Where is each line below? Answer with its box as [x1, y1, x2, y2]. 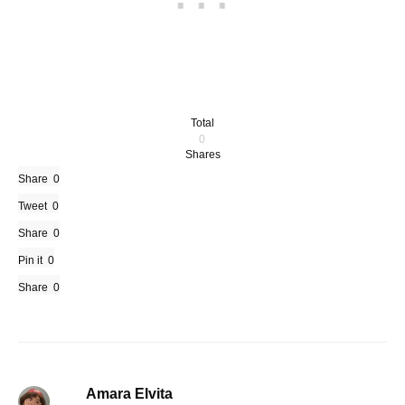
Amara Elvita [85, 385, 173, 401]
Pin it [18, 253, 42, 267]
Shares [184, 147, 221, 161]
